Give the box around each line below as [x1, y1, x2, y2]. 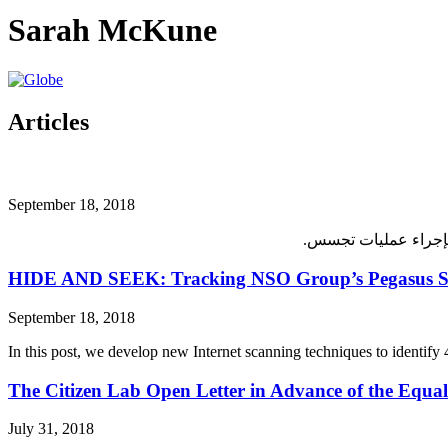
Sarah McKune [8, 12, 217, 49]
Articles [8, 108, 89, 135]
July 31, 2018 [8, 420, 94, 438]
